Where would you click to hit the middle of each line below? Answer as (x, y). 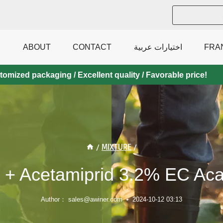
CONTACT (92, 47)
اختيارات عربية (158, 47)
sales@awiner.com (95, 199)
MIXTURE (116, 147)
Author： (54, 199)
